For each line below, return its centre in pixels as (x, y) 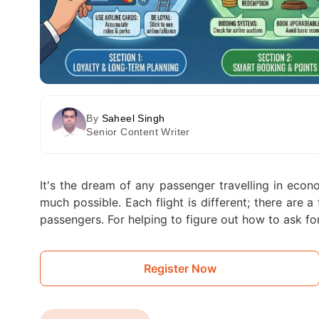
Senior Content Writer (138, 131)
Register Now (180, 268)
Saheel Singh (133, 118)
